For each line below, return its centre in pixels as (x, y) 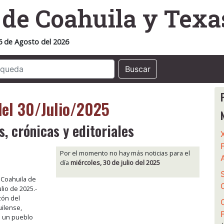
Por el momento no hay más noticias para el (125, 153)
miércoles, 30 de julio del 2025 (115, 163)
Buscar (138, 69)
